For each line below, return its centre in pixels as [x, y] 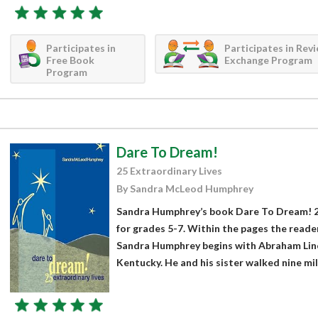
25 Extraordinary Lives [169, 170]
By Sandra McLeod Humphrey [185, 188]
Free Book [71, 60]
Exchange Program [268, 60]
